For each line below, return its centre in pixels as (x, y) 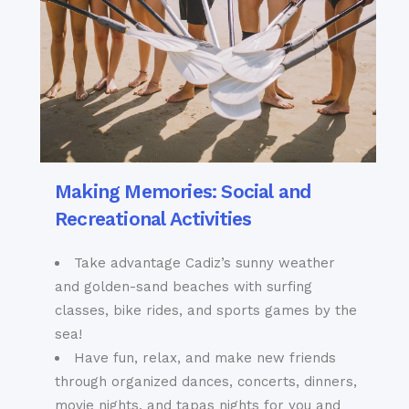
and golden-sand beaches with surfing (184, 287)
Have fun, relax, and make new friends (205, 358)
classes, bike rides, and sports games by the (206, 311)
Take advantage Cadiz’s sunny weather (204, 263)
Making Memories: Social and (183, 192)
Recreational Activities (153, 219)
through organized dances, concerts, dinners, (206, 382)
